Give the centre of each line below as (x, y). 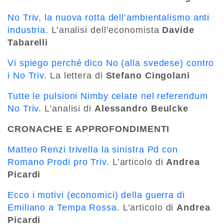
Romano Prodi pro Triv (57, 162)
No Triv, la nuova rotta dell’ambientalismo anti (109, 17)
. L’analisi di (66, 108)
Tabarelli (28, 42)
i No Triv (26, 75)
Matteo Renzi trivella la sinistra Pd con (93, 149)
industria (27, 30)
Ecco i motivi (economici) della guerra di (96, 195)
